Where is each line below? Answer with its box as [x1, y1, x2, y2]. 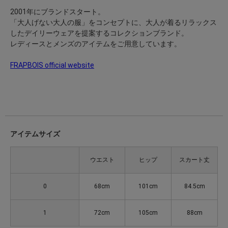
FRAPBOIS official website [10, 61, 94, 69]
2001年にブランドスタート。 [10, 7, 105, 16]
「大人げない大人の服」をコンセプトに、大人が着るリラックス [10, 18, 217, 26]
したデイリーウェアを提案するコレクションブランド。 [10, 28, 188, 37]
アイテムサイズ [10, 129, 60, 138]
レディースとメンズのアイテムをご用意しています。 [10, 39, 181, 48]
